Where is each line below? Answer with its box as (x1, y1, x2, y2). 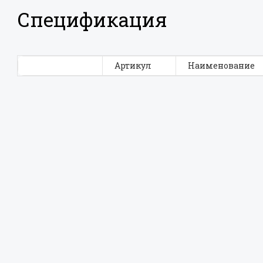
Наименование (188, 60, 255, 71)
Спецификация (18, 6, 167, 32)
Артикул (114, 60, 151, 71)
